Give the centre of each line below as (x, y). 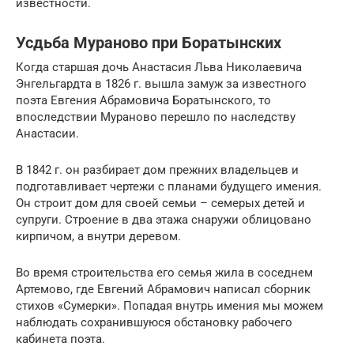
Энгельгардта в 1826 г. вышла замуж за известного (161, 83)
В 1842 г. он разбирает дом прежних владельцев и (157, 169)
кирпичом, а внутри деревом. (98, 236)
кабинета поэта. (60, 339)
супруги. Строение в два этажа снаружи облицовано (164, 219)
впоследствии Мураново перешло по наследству (156, 117)
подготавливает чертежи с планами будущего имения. (169, 186)
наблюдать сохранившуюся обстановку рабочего (154, 322)
